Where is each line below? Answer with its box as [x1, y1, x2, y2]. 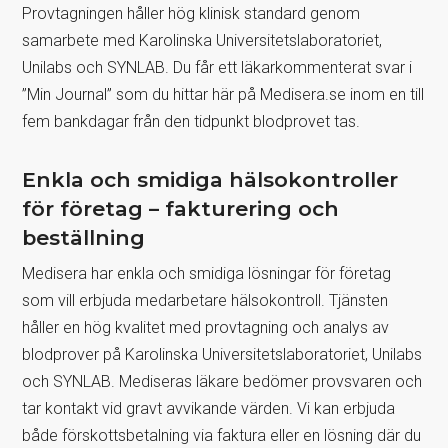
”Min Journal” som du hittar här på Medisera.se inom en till [22, 84, 425, 104]
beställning [22, 224, 146, 250]
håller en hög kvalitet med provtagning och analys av [22, 317, 390, 337]
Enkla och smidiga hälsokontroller [22, 166, 399, 192]
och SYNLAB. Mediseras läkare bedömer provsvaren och [22, 371, 423, 391]
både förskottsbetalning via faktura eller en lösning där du [22, 425, 422, 445]
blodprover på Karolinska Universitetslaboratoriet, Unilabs [22, 344, 423, 364]
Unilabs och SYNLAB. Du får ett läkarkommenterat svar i [22, 57, 413, 77]
